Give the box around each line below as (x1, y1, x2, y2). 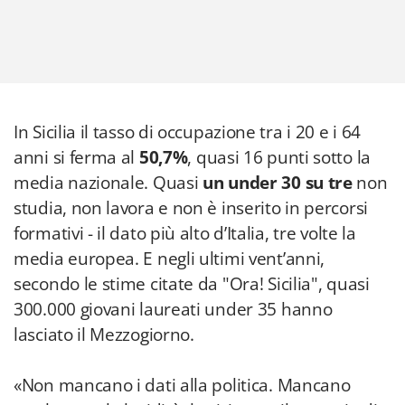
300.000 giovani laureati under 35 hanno (14, 297, 333, 321)
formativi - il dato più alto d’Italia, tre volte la (14, 221, 356, 245)
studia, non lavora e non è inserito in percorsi (14, 196, 368, 220)
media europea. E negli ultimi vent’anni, (14, 247, 325, 270)
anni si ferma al (14, 146, 136, 169)
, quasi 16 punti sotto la (187, 146, 371, 169)
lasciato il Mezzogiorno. (14, 323, 194, 346)
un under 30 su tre (202, 171, 353, 194)
